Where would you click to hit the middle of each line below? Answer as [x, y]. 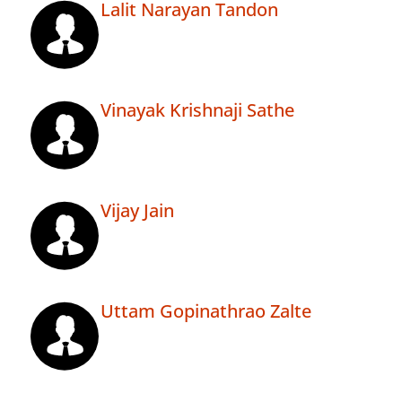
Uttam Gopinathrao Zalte [206, 311]
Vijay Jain [137, 211]
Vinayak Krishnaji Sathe [197, 110]
